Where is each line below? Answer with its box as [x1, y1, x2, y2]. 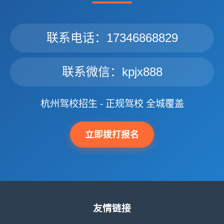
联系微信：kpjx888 [61, 65, 162, 78]
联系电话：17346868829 [46, 31, 178, 44]
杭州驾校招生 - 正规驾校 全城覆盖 [40, 98, 184, 109]
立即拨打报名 [85, 129, 139, 139]
